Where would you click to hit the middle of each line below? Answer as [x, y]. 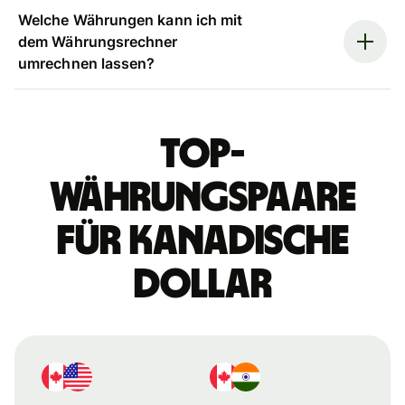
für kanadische [202, 241]
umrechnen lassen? [87, 63]
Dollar [202, 284]
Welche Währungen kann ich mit [131, 19]
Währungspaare [202, 198]
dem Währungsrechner [98, 41]
